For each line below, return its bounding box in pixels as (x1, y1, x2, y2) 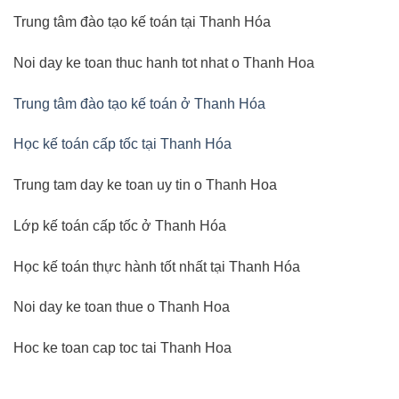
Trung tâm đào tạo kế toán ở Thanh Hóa (13, 95, 265, 111)
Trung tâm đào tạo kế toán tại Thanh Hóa (13, 13, 271, 29)
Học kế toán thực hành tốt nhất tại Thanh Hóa (13, 258, 300, 274)
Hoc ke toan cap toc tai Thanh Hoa (13, 340, 232, 356)
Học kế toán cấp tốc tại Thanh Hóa (13, 136, 232, 152)
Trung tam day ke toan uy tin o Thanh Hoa (13, 177, 277, 193)
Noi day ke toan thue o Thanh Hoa (13, 299, 230, 315)
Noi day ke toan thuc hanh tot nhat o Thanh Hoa (13, 54, 314, 70)
